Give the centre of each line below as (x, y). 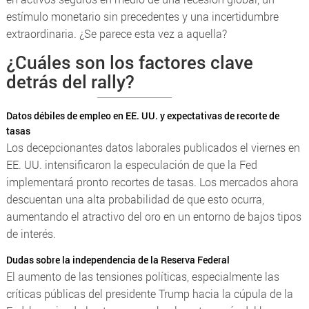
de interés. (31, 233)
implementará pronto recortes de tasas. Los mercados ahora (152, 181)
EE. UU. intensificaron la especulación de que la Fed (131, 164)
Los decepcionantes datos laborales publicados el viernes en (153, 147)
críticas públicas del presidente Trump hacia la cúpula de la (149, 293)
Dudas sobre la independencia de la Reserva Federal (118, 259)
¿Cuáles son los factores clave (129, 62)
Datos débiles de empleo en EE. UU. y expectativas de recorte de (142, 115)
